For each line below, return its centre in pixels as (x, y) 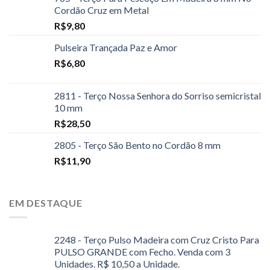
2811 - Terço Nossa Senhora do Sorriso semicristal (158, 95)
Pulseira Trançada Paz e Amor (116, 47)
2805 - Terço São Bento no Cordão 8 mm (137, 145)
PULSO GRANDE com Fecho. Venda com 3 (142, 252)
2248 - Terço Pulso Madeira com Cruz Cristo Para (157, 240)
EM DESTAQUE (46, 202)
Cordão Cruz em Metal (102, 10)
